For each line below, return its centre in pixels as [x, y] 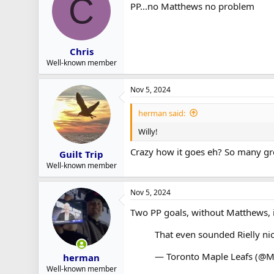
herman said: [162, 113]
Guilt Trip [81, 154]
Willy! [148, 131]
